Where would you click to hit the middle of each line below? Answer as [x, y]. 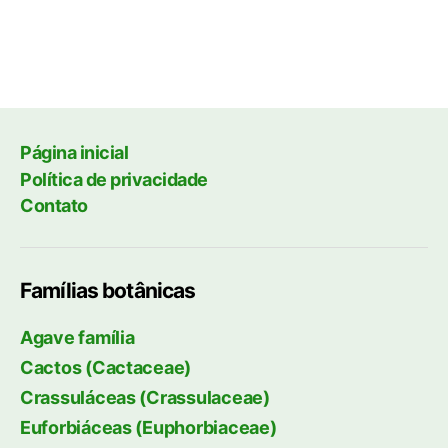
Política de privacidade [114, 179]
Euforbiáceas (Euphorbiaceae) [148, 428]
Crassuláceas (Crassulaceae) [145, 398]
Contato [54, 206]
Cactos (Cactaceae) [106, 368]
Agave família [77, 338]
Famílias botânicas [108, 291]
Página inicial [74, 153]
